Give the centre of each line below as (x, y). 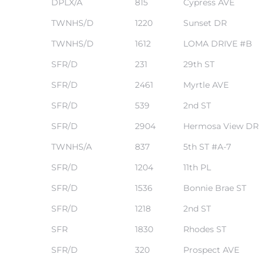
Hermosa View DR (221, 126)
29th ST (199, 64)
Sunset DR (205, 23)
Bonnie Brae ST (214, 188)
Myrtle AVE (206, 85)
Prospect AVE (211, 250)
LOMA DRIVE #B (217, 43)
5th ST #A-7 (207, 146)
